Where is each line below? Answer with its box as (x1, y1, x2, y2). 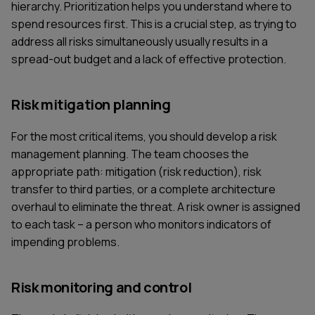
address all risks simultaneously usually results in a (11, 33, 268, 49)
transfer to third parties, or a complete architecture (11, 181, 276, 197)
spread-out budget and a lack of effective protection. (11, 51, 286, 67)
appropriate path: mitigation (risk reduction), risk (11, 163, 262, 179)
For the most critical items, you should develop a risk (11, 128, 277, 144)
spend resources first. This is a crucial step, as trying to (11, 15, 297, 32)
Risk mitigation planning (11, 94, 171, 114)
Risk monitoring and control (11, 277, 192, 297)
